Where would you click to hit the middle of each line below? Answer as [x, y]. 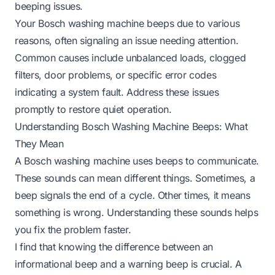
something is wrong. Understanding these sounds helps [137, 212]
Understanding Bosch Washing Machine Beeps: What [131, 126]
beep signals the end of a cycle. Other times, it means [133, 195]
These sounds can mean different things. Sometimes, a [135, 178]
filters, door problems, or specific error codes [116, 75]
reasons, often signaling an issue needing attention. [127, 40]
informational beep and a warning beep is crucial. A [128, 264]
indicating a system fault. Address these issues [117, 92]
